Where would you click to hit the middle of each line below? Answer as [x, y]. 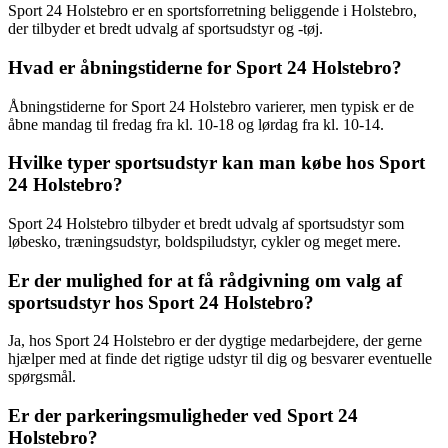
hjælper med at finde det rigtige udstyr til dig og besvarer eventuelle [220, 359]
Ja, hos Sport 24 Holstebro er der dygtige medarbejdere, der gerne [215, 341]
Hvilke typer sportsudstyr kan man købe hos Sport [216, 163]
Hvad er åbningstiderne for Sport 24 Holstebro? [205, 67]
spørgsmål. [42, 377]
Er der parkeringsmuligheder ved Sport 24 [183, 416]
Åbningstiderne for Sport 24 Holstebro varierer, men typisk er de [211, 106]
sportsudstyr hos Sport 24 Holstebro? [161, 302]
